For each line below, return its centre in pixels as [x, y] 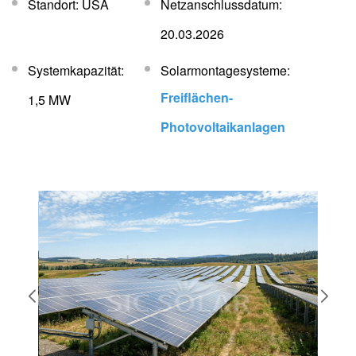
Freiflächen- [197, 97]
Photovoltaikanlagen [223, 125]
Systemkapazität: [76, 70]
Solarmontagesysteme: [226, 70]
